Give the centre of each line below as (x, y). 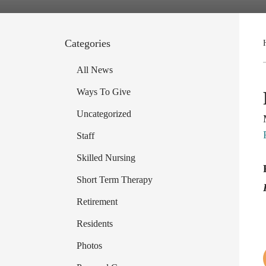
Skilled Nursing (106, 158)
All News (94, 70)
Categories (87, 43)
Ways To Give (103, 92)
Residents (94, 224)
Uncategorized (104, 114)
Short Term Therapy (114, 180)
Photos (89, 246)
